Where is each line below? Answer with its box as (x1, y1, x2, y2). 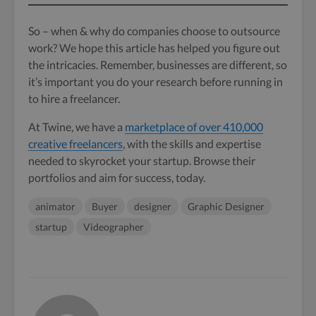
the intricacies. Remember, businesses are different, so (28, 58, 287, 72)
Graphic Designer (188, 200, 265, 213)
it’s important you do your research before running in (28, 75, 283, 89)
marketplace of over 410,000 (125, 120, 263, 134)
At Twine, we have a (28, 120, 125, 134)
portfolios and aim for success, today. (28, 171, 205, 185)
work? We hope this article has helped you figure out (28, 41, 280, 55)
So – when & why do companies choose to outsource (28, 24, 280, 38)
